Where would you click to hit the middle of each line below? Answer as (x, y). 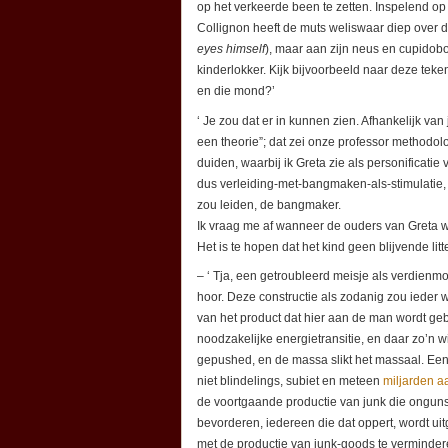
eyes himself (231, 49)
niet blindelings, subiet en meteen (290, 381)
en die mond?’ (236, 91)
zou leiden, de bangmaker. (269, 204)
